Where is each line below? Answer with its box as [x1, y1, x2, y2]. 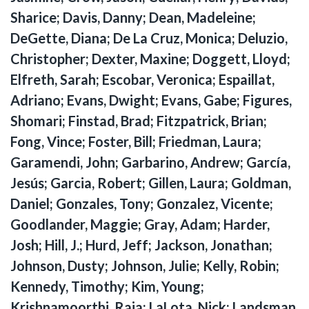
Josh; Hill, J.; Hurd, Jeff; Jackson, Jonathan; [10, 236, 272, 253]
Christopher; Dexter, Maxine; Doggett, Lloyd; [10, 50, 290, 67]
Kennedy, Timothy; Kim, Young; [10, 277, 204, 295]
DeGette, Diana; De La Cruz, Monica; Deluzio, [10, 29, 288, 46]
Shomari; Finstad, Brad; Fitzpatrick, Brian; [10, 112, 267, 129]
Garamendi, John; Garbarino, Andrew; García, [10, 153, 290, 170]
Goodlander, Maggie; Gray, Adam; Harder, [10, 215, 270, 232]
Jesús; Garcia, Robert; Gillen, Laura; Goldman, [10, 174, 291, 191]
